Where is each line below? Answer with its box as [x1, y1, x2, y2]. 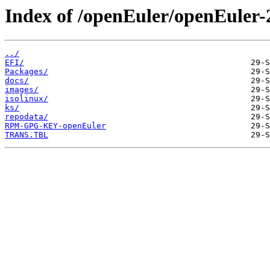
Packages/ [5, 67, 48, 77]
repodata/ [5, 112, 48, 122]
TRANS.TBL [5, 130, 48, 140]
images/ [5, 85, 39, 95]
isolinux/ [5, 94, 48, 104]
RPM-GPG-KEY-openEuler [5, 121, 106, 131]
